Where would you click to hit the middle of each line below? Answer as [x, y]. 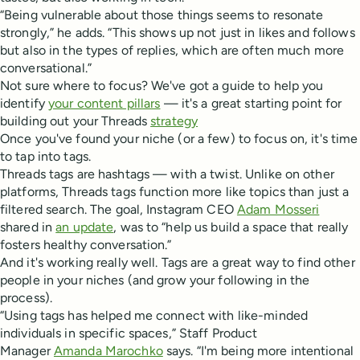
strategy [174, 121]
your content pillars [104, 104]
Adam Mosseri [278, 210]
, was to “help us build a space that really [231, 227]
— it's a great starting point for [251, 104]
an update [85, 227]
